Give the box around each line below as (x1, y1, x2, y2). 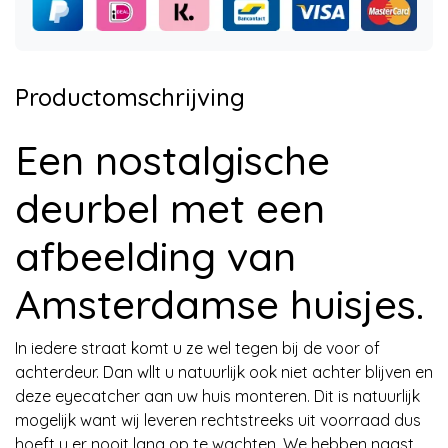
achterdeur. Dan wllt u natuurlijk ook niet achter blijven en (15, 361, 433, 382)
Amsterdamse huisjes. (15, 278, 424, 329)
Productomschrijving (15, 81, 245, 112)
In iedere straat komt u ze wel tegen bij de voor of (15, 337, 380, 358)
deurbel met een (15, 182, 325, 233)
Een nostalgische (15, 134, 330, 185)
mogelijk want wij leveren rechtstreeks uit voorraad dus (15, 409, 421, 430)
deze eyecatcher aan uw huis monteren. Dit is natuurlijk (15, 385, 420, 406)
